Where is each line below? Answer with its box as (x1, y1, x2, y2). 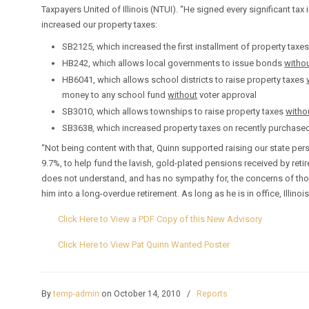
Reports (197, 289, 228, 299)
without (168, 90, 198, 100)
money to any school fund (62, 90, 168, 100)
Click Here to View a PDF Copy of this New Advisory (58, 214, 263, 224)
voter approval (197, 90, 257, 100)
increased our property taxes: (41, 19, 158, 30)
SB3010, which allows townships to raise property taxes (62, 106, 286, 117)
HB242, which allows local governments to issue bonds (62, 58, 285, 68)
